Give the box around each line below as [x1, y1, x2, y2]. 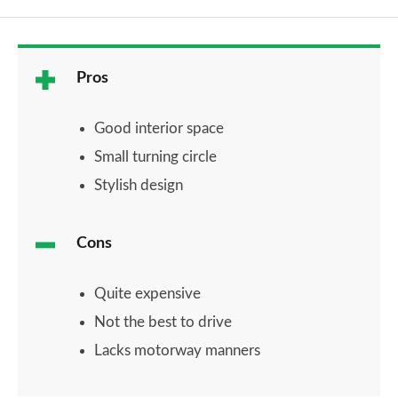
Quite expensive [94, 286, 201, 301]
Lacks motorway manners [94, 343, 260, 358]
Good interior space [94, 121, 224, 136]
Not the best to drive [94, 314, 232, 330]
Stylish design [94, 178, 183, 193]
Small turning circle [94, 149, 217, 164]
